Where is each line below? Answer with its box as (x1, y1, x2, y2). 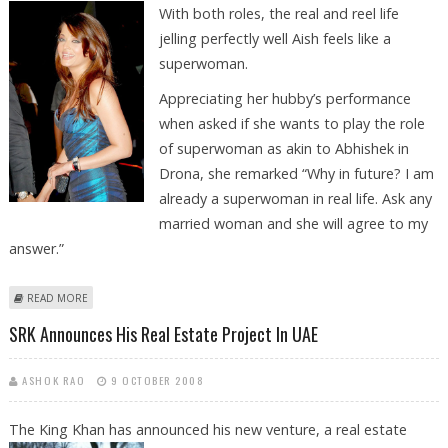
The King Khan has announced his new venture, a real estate (8, 419, 407, 439)
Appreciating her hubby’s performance (158, 89, 411, 109)
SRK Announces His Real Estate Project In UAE (8, 320, 318, 347)
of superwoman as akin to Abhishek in (158, 139, 409, 159)
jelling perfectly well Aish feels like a (158, 28, 391, 48)
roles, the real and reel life (228, 3, 399, 23)
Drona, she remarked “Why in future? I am (158, 164, 434, 184)
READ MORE (26, 291, 88, 306)
